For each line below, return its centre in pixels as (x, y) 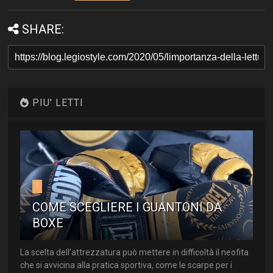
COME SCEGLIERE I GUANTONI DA (127, 207)
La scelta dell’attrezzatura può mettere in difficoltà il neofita (135, 253)
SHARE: (43, 29)
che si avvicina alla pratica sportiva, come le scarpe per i (126, 265)
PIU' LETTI (57, 103)
